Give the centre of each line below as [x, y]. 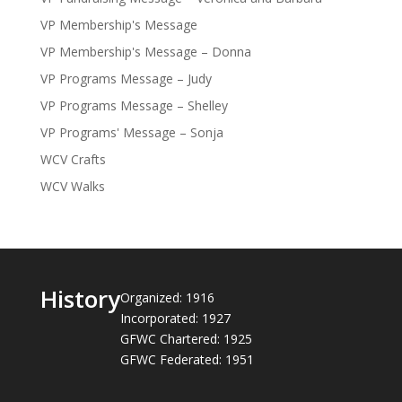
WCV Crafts [73, 159]
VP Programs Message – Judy [126, 79]
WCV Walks [72, 186]
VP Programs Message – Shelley [134, 105]
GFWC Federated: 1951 [187, 359]
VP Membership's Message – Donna [145, 52]
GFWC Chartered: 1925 [186, 339]
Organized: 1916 [167, 297]
